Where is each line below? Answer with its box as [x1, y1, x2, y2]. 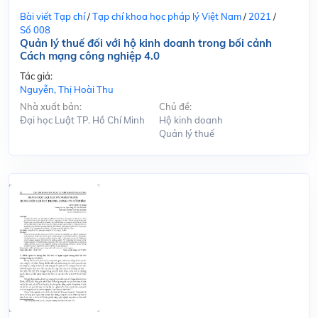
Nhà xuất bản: [20, 101, 82, 113]
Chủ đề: [159, 101, 192, 113]
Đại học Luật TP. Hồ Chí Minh [20, 114, 145, 126]
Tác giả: [20, 70, 53, 82]
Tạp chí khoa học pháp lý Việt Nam [92, 11, 241, 23]
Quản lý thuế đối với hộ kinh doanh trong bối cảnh [20, 36, 272, 50]
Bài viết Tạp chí [20, 11, 85, 23]
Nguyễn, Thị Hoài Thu [20, 84, 114, 96]
